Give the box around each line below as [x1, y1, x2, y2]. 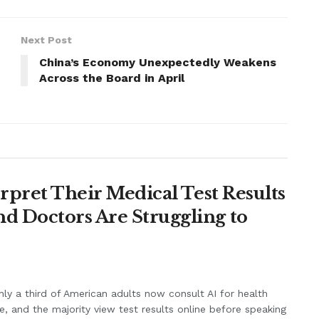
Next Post [21, 34, 72, 46]
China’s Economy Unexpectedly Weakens [39, 56, 276, 70]
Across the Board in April [39, 71, 184, 85]
